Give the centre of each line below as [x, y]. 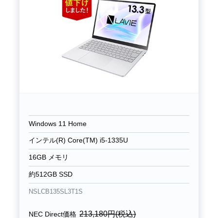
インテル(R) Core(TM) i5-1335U [78, 141]
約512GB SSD [50, 175]
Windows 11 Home [57, 124]
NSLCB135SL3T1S [55, 191]
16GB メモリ [48, 158]
